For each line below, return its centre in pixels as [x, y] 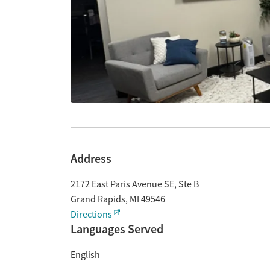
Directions [91, 215]
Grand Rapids [98, 199]
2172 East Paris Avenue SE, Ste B [135, 184]
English [85, 255]
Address [91, 159]
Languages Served [117, 229]
